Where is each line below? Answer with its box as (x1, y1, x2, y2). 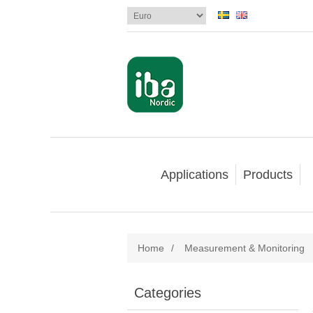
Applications (161, 168, 228, 182)
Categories (134, 285, 201, 300)
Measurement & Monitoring (184, 242, 305, 254)
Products (243, 168, 293, 182)
